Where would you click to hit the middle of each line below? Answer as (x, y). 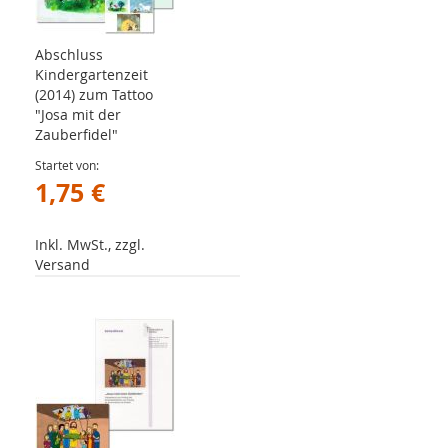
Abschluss (69, 54)
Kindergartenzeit (91, 74)
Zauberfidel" (76, 134)
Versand (62, 264)
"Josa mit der (78, 114)
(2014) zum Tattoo (94, 94)
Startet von (65, 165)
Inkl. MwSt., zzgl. (90, 244)
